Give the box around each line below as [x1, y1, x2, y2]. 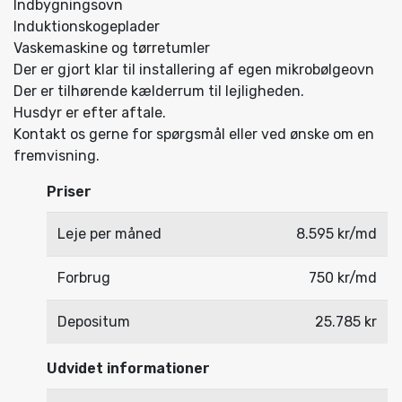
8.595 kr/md [296, 225, 378, 242]
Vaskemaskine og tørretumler [13, 39, 210, 57]
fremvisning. [13, 147, 100, 164]
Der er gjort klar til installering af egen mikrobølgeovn [13, 61, 374, 78]
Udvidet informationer [47, 360, 211, 377]
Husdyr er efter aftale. [13, 104, 166, 121]
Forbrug [57, 269, 111, 286]
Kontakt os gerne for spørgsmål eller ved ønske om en [13, 126, 374, 143]
